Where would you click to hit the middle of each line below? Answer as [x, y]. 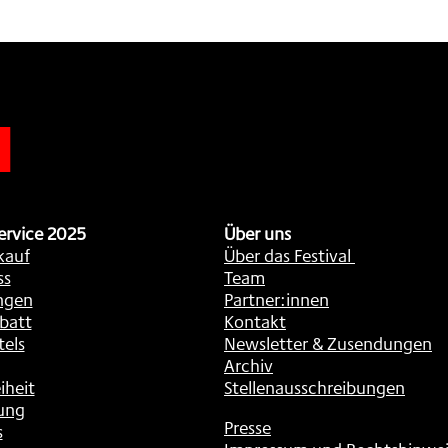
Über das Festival [287, 255]
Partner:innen [276, 299]
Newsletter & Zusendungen [328, 343]
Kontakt [255, 321]
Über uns [257, 233]
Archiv [248, 365]
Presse [247, 427]
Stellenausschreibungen [314, 387]
